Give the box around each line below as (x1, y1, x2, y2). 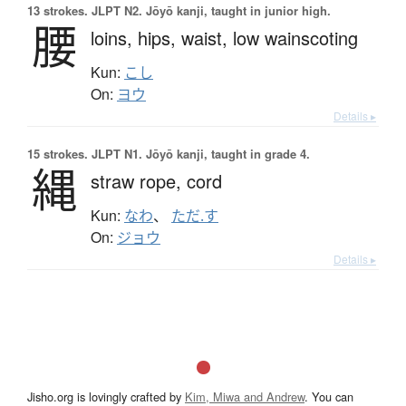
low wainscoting (233, 24, 358, 51)
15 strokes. (27, 144, 88, 162)
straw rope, (91, 167, 187, 194)
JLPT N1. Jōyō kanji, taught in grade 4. (88, 144, 310, 162)
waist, (181, 24, 233, 51)
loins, (91, 24, 138, 51)
